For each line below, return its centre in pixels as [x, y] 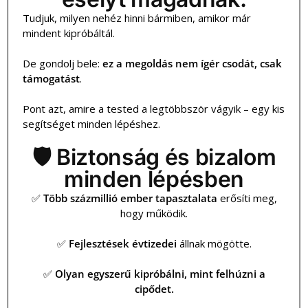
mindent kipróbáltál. [69, 33]
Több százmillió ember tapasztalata [130, 198]
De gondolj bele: [63, 64]
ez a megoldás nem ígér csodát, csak [192, 64]
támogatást [51, 79]
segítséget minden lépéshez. [91, 124]
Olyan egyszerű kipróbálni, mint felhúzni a [160, 273]
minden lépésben [154, 179]
